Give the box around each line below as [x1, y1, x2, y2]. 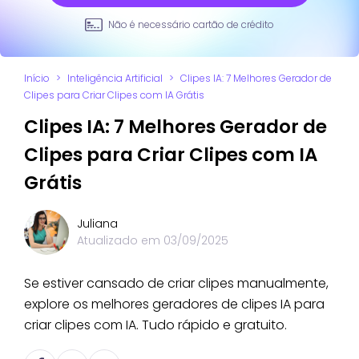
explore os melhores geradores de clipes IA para [24, 294, 325, 313]
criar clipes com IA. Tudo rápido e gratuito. [24, 315, 287, 334]
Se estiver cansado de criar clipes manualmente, [24, 273, 329, 292]
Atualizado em [77, 232, 163, 248]
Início [24, 71, 50, 85]
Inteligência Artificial [67, 71, 163, 85]
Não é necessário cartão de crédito [108, 17, 274, 31]
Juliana [77, 215, 118, 232]
